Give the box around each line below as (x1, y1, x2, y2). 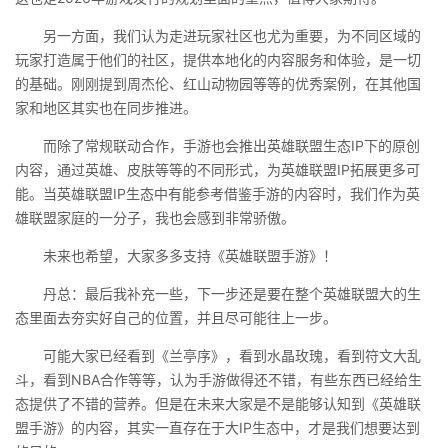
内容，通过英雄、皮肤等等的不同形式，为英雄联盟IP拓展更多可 (15, 161, 420, 178)
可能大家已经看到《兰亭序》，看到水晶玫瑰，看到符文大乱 (15, 347, 421, 364)
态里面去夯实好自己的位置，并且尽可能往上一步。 (15, 309, 337, 326)
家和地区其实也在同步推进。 (15, 99, 197, 116)
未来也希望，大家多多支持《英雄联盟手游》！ (15, 247, 337, 264)
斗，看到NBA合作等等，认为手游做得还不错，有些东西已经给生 (15, 371, 422, 388)
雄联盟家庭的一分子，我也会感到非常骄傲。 (15, 209, 295, 226)
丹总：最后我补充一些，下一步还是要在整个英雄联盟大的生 (15, 285, 421, 302)
